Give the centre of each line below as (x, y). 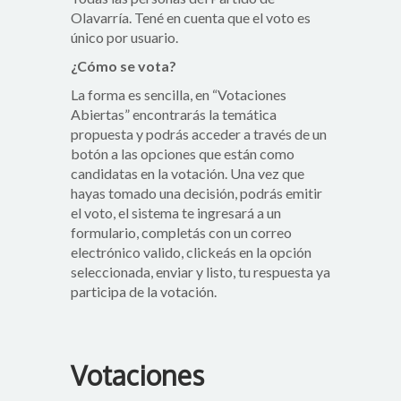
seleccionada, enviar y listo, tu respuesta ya (200, 272)
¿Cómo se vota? (124, 66)
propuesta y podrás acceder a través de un (199, 134)
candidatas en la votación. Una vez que (188, 174)
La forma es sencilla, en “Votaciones (179, 95)
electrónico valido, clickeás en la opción (191, 252)
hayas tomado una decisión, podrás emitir (196, 193)
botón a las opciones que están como (183, 154)
